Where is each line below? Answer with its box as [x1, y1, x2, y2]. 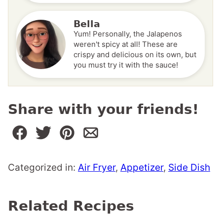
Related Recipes [8, 198, 134, 215]
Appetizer [120, 162, 163, 174]
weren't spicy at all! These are [74, 39, 178, 49]
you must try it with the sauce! [74, 60, 178, 70]
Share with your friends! [8, 101, 199, 118]
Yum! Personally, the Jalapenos [74, 29, 182, 39]
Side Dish [168, 162, 210, 174]
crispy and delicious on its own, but [74, 50, 196, 60]
